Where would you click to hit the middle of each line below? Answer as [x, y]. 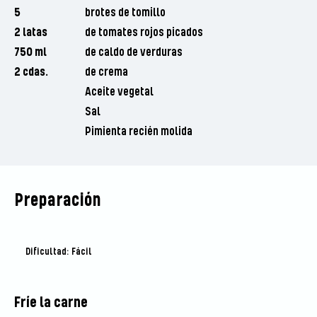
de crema [106, 73]
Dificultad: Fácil [58, 252]
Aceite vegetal [119, 92]
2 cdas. [31, 73]
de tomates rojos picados [144, 33]
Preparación [57, 201]
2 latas [30, 33]
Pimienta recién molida [138, 132]
